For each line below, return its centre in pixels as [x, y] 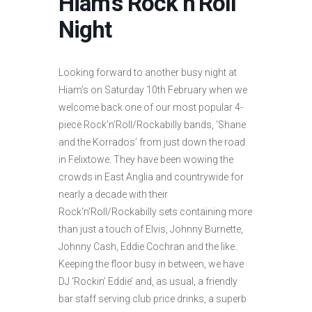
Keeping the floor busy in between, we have [151, 264]
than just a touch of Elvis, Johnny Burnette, [151, 229]
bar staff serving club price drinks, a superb [153, 299]
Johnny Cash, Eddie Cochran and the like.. [149, 247]
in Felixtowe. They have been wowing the [146, 160]
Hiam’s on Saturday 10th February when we [153, 90]
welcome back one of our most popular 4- [151, 108]
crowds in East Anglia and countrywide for [151, 177]
